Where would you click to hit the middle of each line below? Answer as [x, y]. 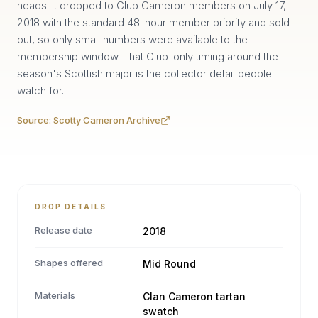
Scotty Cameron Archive [107, 120]
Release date [64, 230]
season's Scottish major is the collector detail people [144, 73]
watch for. [40, 91]
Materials [55, 295]
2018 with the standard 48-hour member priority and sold [153, 22]
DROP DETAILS [71, 207]
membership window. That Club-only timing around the [148, 56]
